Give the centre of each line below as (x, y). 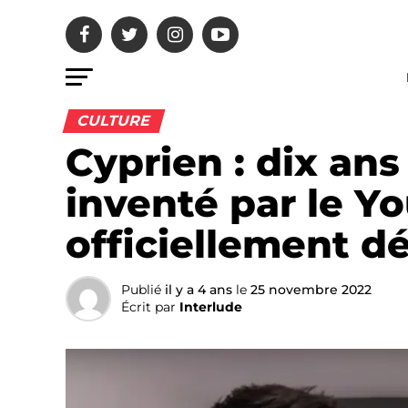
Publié (141, 290)
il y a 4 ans (199, 290)
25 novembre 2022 (311, 290)
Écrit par (148, 307)
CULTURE (114, 121)
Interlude (211, 307)
